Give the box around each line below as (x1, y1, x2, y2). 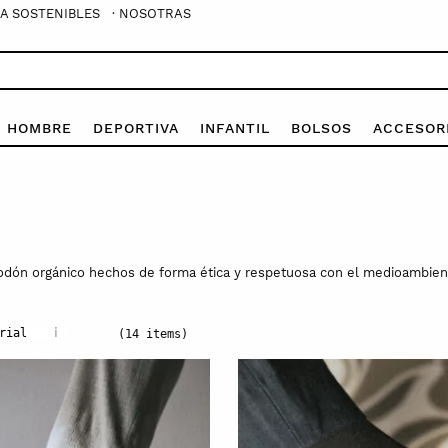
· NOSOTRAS (112, 6, 191, 21)
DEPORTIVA (92, 119, 179, 136)
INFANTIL (199, 119, 270, 136)
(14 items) (118, 326, 188, 341)
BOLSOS (290, 119, 352, 136)
